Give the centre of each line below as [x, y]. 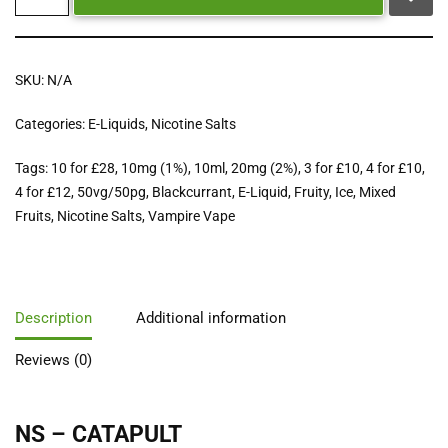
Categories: [51, 124]
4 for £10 [394, 168]
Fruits [33, 216]
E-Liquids [116, 124]
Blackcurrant [192, 192]
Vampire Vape [191, 216]
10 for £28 [83, 168]
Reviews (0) [53, 359]
